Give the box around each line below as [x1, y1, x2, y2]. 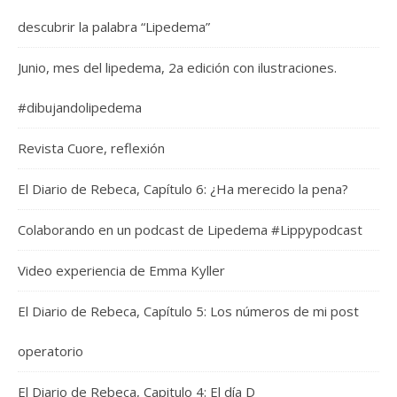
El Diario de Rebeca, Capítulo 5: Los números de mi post [18, 302, 359, 321]
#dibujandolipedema [18, 98, 142, 117]
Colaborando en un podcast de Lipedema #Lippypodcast [18, 221, 362, 239]
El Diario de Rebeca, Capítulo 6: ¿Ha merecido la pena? [18, 180, 348, 198]
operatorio [18, 342, 83, 361]
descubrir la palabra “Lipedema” [18, 18, 210, 36]
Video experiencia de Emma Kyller [18, 261, 225, 280]
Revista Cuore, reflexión [18, 139, 165, 158]
